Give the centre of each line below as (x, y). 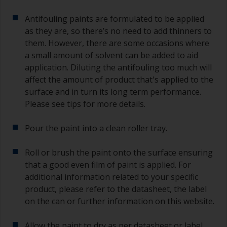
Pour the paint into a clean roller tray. (96, 128)
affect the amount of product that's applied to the (119, 80)
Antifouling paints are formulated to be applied (115, 19)
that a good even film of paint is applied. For (108, 165)
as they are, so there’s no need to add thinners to (118, 31)
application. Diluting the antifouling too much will (118, 68)
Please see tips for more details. (85, 104)
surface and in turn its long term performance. (113, 92)
